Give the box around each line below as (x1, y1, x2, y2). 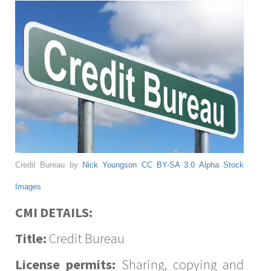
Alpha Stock (198, 160, 244, 169)
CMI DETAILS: (15, 203, 93, 221)
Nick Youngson (82, 160, 137, 169)
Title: (15, 229, 47, 247)
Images (15, 181, 41, 191)
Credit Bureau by (15, 160, 82, 169)
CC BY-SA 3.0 (141, 160, 195, 169)
